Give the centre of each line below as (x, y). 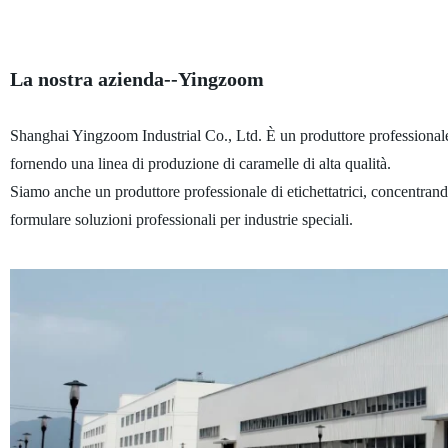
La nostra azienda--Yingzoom (136, 78)
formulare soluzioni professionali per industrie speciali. (181, 219)
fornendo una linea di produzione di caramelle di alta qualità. (204, 163)
